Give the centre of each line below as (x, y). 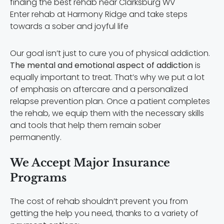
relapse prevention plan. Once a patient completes (110, 101)
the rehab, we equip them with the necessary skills (107, 113)
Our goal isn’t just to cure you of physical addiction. (110, 53)
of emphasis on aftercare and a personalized (99, 89)
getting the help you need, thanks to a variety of (104, 213)
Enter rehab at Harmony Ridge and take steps (99, 14)
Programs (38, 178)
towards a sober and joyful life (69, 26)
